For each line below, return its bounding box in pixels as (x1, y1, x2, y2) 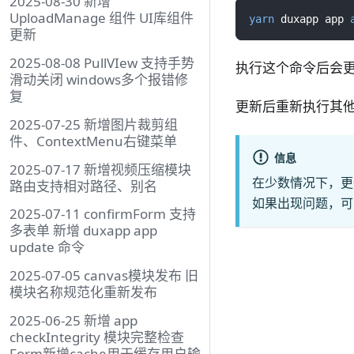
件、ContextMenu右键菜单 (9, 131, 177, 150)
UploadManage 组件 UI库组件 (9, 9, 194, 28)
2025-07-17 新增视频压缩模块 (9, 160, 191, 179)
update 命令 (9, 238, 85, 257)
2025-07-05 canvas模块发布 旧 (9, 266, 198, 285)
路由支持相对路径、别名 (9, 176, 157, 195)
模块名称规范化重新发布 (9, 283, 157, 302)
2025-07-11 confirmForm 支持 (9, 205, 196, 224)
